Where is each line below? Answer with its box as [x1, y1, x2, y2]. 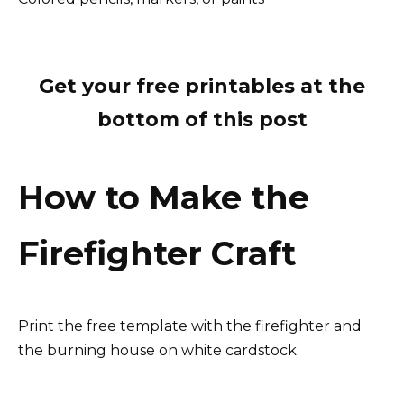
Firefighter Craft [18, 233, 296, 273]
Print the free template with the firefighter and [18, 317, 362, 335]
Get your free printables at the [39, 74, 365, 99]
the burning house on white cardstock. [18, 342, 299, 360]
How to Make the [18, 177, 309, 217]
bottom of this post [96, 107, 308, 133]
